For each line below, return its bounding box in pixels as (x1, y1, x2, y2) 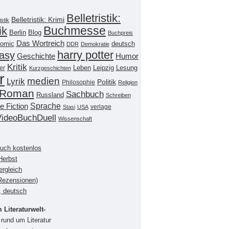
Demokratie (80, 40, 109, 47)
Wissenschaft (58, 115, 92, 122)
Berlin (9, 28, 26, 36)
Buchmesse (43, 24, 106, 37)
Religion (118, 79, 138, 85)
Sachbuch (65, 89, 104, 99)
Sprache (30, 101, 61, 110)
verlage (90, 103, 111, 110)
